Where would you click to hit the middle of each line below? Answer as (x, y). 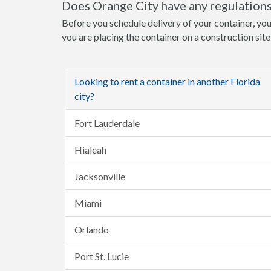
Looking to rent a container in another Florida (167, 81)
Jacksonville (100, 176)
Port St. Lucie (102, 256)
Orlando (92, 230)
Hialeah (90, 150)
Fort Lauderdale (107, 123)
